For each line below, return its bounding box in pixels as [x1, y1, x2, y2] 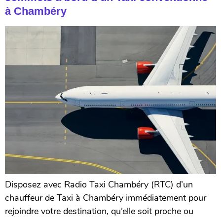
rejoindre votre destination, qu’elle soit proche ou [5, 205, 193, 217]
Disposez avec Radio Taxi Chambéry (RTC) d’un [5, 178, 193, 190]
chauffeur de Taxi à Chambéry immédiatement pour [5, 191, 206, 204]
